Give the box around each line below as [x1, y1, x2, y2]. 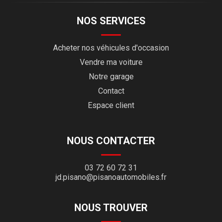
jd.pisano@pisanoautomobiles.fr [55, 172, 166, 182]
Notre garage [88, 72, 134, 82]
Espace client [88, 101, 134, 111]
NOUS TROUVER [74, 202, 148, 214]
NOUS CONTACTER [67, 135, 155, 147]
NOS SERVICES [76, 15, 146, 27]
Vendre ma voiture [79, 57, 143, 67]
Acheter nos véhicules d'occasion [53, 43, 169, 53]
